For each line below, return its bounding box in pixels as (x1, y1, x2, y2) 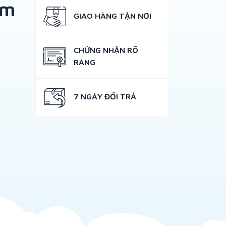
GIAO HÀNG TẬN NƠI (73, 11, 151, 20)
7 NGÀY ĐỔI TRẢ (73, 92, 136, 101)
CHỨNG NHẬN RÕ (73, 45, 138, 54)
